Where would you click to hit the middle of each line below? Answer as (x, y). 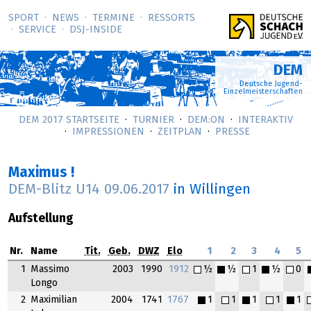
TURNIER (153, 120)
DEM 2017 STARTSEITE (69, 120)
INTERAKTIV (265, 120)
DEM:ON (206, 120)
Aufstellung (41, 218)
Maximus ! (41, 173)
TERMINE (114, 18)
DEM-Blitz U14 (56, 190)
